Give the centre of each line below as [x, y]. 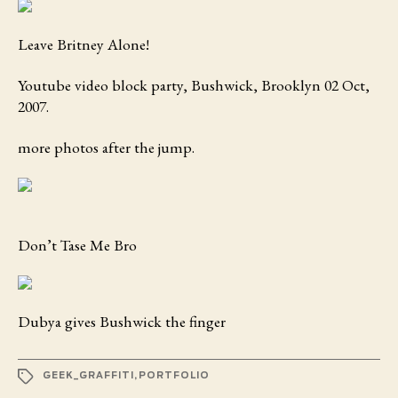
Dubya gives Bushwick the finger [122, 321]
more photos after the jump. [106, 147]
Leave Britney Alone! [84, 44]
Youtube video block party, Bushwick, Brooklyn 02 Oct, [194, 84]
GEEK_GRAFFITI [88, 376]
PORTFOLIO [174, 376]
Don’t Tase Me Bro [77, 244]
